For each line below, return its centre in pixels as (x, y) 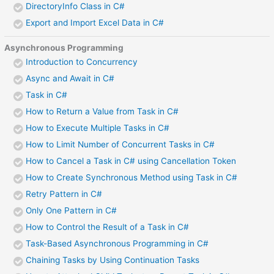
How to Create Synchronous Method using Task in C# (132, 178)
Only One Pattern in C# (72, 211)
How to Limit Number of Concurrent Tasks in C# (120, 145)
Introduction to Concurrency (82, 62)
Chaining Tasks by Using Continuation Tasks (113, 260)
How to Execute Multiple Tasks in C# (98, 128)
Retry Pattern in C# (64, 194)
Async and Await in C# (70, 79)
